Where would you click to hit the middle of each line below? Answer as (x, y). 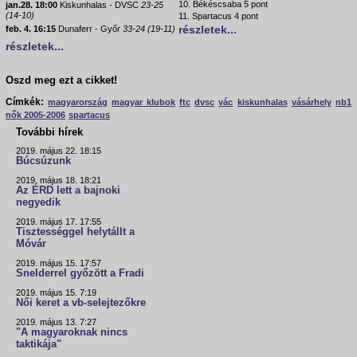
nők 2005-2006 (35, 115)
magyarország (78, 102)
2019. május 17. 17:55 (59, 222)
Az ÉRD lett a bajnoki (68, 191)
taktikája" (39, 345)
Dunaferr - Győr (89, 29)
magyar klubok (143, 102)
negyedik (38, 203)
